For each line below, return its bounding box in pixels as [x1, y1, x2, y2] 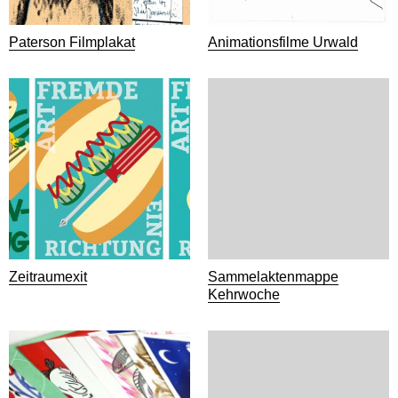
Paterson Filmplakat [9, 35, 135, 50]
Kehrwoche [208, 287, 280, 302]
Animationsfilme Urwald [208, 35, 358, 50]
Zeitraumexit [9, 269, 87, 284]
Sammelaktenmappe [208, 269, 338, 284]
